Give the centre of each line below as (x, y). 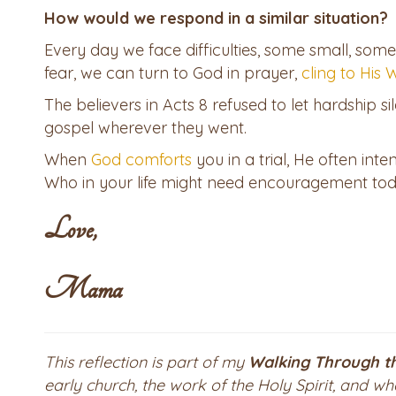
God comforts (141, 160)
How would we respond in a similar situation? (216, 19)
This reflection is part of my (144, 362)
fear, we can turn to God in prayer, (173, 73)
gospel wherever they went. (145, 128)
